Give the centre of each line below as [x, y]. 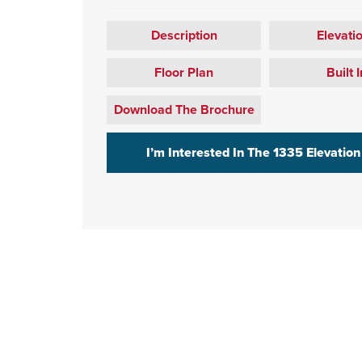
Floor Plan [184, 73]
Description [184, 36]
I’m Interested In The [209, 153]
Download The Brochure [184, 110]
